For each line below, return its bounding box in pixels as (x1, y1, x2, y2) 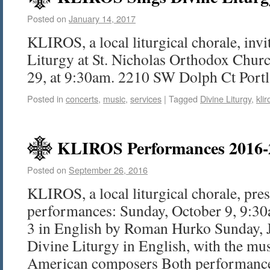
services (130, 92, 162, 105)
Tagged (169, 92, 198, 105)
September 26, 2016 (69, 163, 148, 176)
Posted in (27, 92, 63, 105)
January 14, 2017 (69, 12, 136, 25)
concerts (66, 92, 98, 105)
